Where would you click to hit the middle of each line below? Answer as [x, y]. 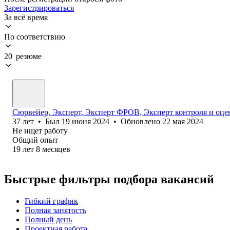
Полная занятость [55, 210]
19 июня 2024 [85, 121]
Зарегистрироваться [39, 8]
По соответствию [35, 36]
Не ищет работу [40, 130]
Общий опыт [35, 140]
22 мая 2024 [183, 121]
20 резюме [23, 56]
